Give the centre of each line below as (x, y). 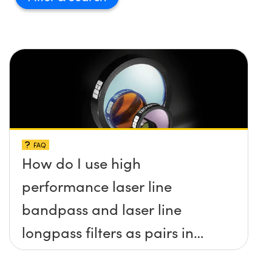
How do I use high (81, 162)
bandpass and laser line (102, 209)
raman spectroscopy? (93, 255)
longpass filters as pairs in (108, 232)
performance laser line (97, 185)
